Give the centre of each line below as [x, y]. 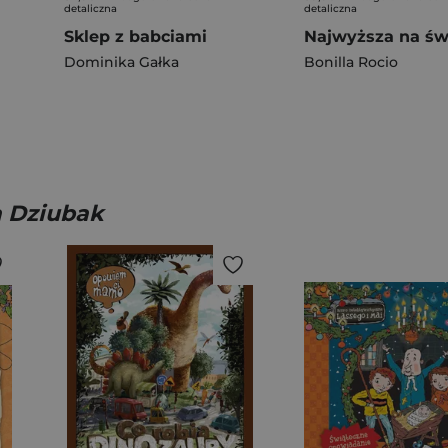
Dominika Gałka [121, 62]
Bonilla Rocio [351, 62]
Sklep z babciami [135, 36]
